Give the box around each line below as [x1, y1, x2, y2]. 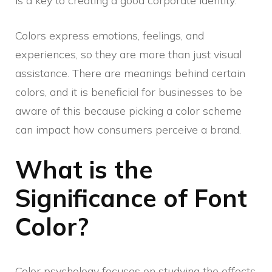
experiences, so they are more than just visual [15, 47, 242, 62]
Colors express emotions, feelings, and [15, 29, 204, 43]
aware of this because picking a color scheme [15, 104, 242, 118]
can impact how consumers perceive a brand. [15, 123, 241, 137]
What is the [15, 154, 153, 185]
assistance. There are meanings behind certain [15, 66, 245, 81]
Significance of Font [15, 183, 247, 214]
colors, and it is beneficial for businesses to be [15, 85, 242, 100]
